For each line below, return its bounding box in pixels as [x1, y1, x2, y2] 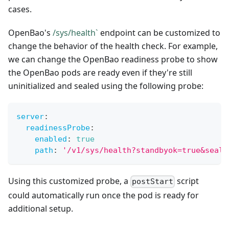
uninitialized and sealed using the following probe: [8, 80, 203, 92]
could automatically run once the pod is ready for [8, 189, 199, 201]
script [175, 175, 199, 187]
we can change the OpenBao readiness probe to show [8, 54, 218, 65]
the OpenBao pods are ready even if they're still [8, 67, 192, 79]
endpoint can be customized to [98, 27, 220, 39]
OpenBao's [8, 27, 53, 39]
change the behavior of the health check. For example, [8, 40, 218, 52]
